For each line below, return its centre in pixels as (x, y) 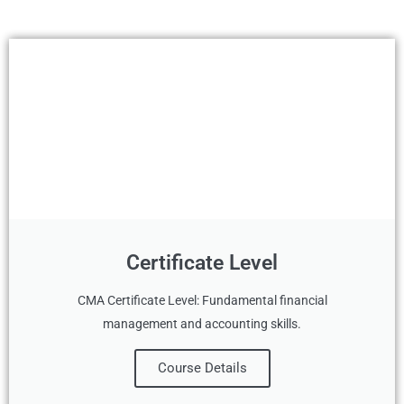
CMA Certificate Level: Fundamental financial (202, 300)
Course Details (202, 368)
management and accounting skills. (202, 324)
